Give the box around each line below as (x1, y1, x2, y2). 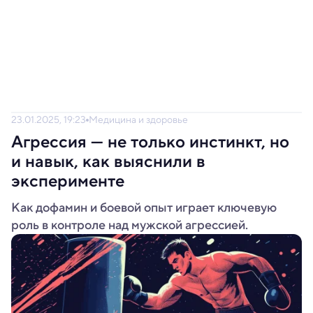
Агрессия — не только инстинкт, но (11, 129, 289, 154)
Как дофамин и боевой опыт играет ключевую (11, 198, 277, 217)
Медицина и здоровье (89, 112, 188, 126)
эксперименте (11, 168, 124, 194)
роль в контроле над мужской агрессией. (11, 216, 248, 234)
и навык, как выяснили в (11, 149, 205, 174)
